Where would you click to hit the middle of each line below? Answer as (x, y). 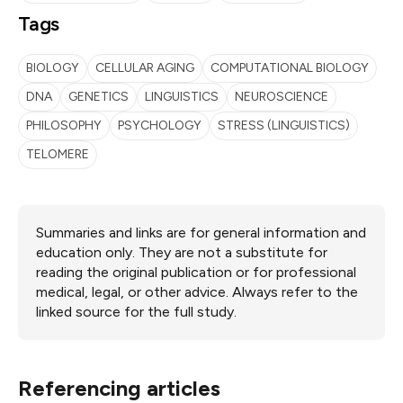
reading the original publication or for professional (196, 272)
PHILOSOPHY (64, 125)
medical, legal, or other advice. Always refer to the (197, 292)
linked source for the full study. (136, 312)
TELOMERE (58, 154)
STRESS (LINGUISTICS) (284, 125)
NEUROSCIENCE (282, 97)
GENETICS (99, 97)
